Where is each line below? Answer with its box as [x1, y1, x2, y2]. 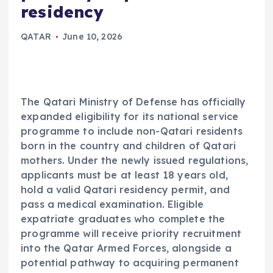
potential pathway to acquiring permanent [21, 257, 239, 269]
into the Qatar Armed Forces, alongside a [21, 242, 232, 255]
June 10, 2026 [62, 31, 122, 43]
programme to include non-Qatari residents [21, 125, 243, 138]
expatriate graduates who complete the [21, 213, 225, 225]
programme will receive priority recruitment [21, 227, 242, 240]
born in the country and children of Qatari [21, 140, 236, 152]
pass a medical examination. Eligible [21, 198, 204, 211]
